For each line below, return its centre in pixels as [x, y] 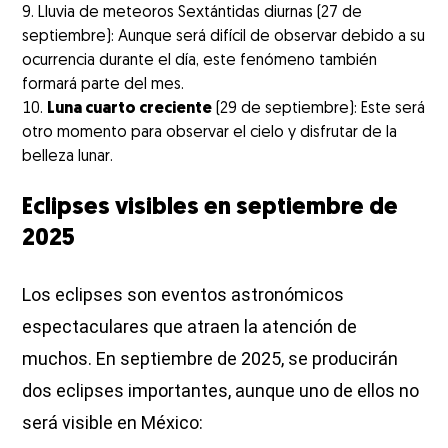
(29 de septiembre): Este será [319, 108]
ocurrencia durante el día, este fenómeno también [200, 60]
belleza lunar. [68, 156]
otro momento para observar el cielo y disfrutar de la [210, 132]
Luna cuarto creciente [130, 108]
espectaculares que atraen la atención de [190, 326]
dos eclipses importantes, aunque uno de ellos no [221, 390]
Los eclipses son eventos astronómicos [183, 294]
